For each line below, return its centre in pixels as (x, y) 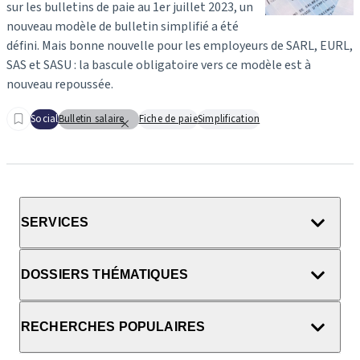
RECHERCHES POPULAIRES (113, 326)
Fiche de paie (168, 119)
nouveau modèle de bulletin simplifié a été (123, 26)
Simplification (229, 119)
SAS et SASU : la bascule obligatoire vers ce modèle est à (159, 65)
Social (45, 119)
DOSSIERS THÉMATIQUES (104, 274)
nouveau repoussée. (61, 84)
